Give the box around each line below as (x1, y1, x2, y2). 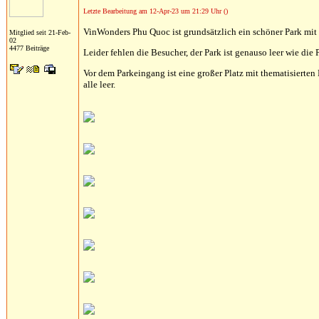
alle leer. (83, 79, 115, 90)
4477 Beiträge (9, 44, 49, 52)
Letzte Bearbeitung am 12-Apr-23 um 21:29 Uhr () (83, 7, 228, 15)
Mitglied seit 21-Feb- (9, 28, 70, 36)
